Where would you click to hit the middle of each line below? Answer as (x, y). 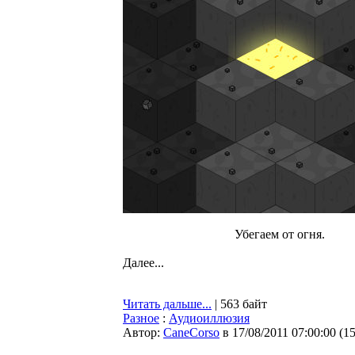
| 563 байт (239, 304)
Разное (141, 318)
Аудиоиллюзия (209, 318)
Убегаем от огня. (280, 234)
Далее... (143, 263)
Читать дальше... (167, 304)
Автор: (143, 332)
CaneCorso (191, 332)
